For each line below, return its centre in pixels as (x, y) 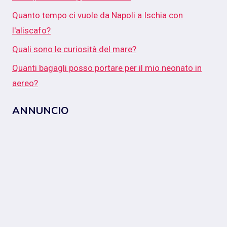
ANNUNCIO (41, 111)
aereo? (25, 83)
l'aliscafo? (31, 31)
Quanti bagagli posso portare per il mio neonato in (107, 68)
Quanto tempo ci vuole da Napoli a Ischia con (98, 15)
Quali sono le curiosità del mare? (74, 49)
